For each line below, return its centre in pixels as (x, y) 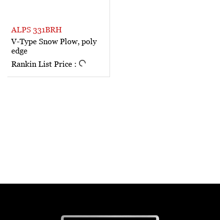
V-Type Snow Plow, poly (54, 41)
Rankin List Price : (45, 64)
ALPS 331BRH (37, 30)
